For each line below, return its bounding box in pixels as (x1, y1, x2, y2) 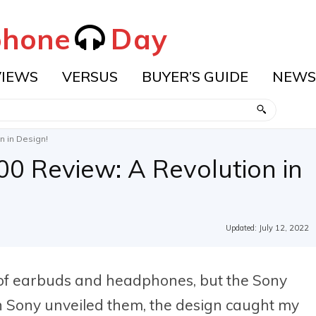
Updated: (226, 222, 257, 233)
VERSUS (62, 68, 118, 85)
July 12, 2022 (259, 222, 310, 233)
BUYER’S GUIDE (142, 68, 248, 85)
